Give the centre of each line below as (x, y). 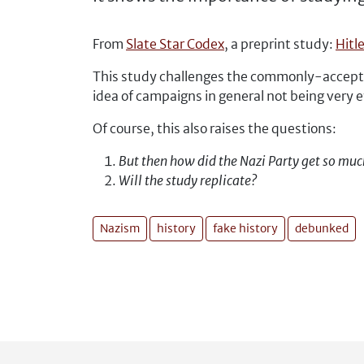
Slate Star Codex (175, 44)
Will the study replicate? (188, 180)
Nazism (120, 228)
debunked (322, 228)
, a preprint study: (280, 44)
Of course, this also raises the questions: (214, 128)
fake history (245, 228)
